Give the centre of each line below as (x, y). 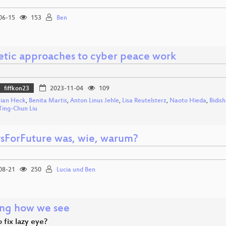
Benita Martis (48, 101)
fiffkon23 (17, 89)
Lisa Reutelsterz (144, 101)
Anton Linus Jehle (95, 101)
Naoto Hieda (188, 101)
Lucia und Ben (76, 170)
